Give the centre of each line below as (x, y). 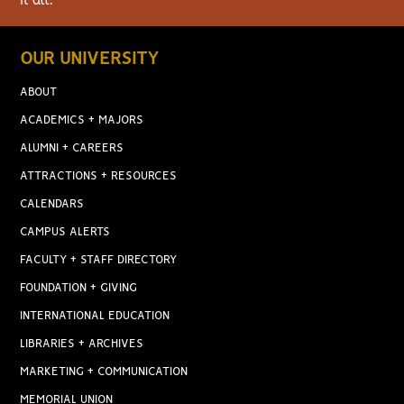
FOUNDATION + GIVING (79, 288)
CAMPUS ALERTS (65, 232)
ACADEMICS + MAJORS (82, 120)
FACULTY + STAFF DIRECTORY (99, 260)
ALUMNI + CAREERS (72, 148)
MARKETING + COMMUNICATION (104, 372)
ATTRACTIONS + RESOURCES (99, 176)
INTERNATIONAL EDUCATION (95, 316)
